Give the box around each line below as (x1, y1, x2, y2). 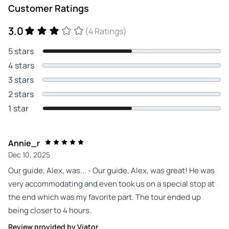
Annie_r (8, 137, 40, 149)
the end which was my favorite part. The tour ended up (8, 191, 201, 202)
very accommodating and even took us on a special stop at (8, 178, 215, 189)
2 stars (8, 88, 34, 100)
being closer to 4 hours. (8, 204, 91, 216)
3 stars (8, 74, 34, 85)
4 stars (8, 59, 34, 71)
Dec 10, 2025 (8, 149, 50, 159)
